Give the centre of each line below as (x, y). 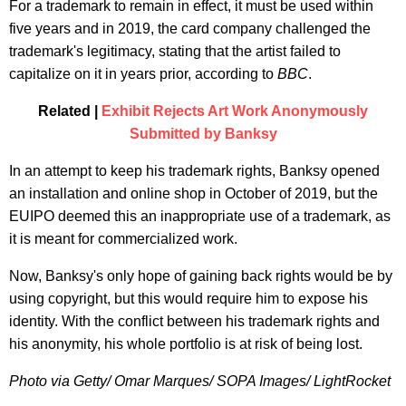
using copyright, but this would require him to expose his (188, 298)
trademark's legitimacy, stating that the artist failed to (175, 51)
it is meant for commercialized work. (123, 238)
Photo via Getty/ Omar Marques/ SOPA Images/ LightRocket (200, 381)
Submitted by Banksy (203, 133)
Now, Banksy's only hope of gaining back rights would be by (201, 275)
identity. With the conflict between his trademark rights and (194, 321)
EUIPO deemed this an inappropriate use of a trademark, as (200, 216)
